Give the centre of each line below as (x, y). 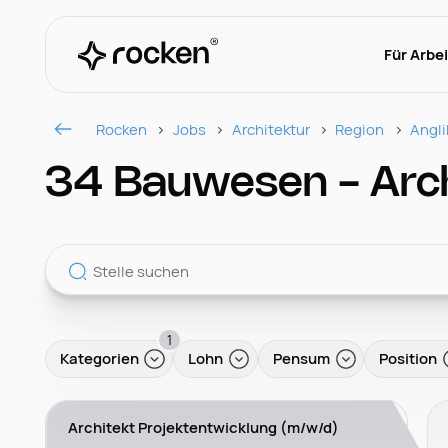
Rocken (122, 128)
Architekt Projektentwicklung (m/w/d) (204, 426)
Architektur (270, 128)
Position (408, 358)
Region (360, 128)
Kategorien (99, 358)
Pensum (301, 358)
